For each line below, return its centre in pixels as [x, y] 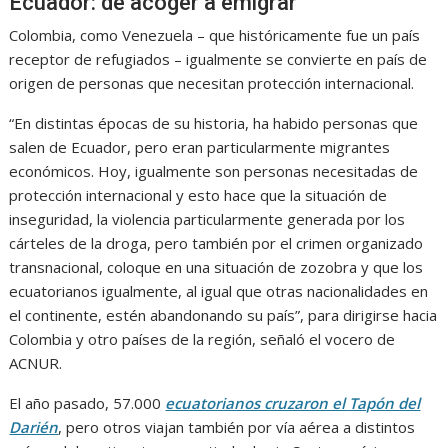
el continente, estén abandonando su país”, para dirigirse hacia [223, 315]
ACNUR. [36, 363]
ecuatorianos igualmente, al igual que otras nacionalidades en [219, 291]
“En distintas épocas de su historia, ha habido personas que [214, 123]
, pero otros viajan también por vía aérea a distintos [237, 427]
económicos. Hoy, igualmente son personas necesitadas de [214, 171]
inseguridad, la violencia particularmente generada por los [207, 219]
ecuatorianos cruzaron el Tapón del [293, 403]
